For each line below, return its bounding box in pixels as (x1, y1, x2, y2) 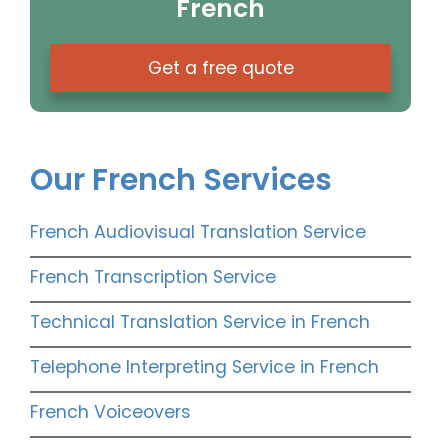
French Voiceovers (30, 400, 191, 425)
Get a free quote (147, 56, 294, 81)
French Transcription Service (30, 265, 276, 290)
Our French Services (30, 159, 332, 202)
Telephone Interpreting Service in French (30, 355, 379, 380)
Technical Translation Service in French (30, 310, 370, 335)
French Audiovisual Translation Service (30, 220, 366, 245)
